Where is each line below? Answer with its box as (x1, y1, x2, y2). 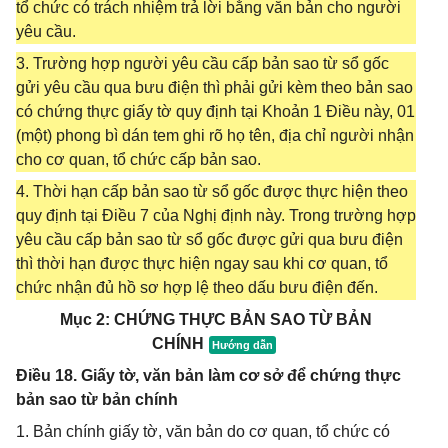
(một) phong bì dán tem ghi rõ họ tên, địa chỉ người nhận (16, 127, 414, 144)
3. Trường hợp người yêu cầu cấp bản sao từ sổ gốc (16, 55, 389, 72)
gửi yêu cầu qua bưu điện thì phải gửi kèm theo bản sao (16, 79, 413, 96)
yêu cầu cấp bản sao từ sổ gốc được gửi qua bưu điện (16, 231, 403, 248)
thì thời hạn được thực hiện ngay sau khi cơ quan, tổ (16, 255, 388, 272)
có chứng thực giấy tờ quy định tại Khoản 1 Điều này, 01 (16, 103, 415, 120)
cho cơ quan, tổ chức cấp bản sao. (16, 151, 261, 168)
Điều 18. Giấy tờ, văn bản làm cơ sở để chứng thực (16, 367, 401, 384)
